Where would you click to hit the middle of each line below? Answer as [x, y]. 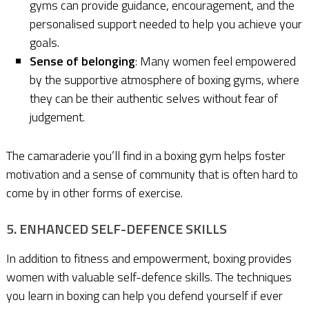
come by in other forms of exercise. [94, 192]
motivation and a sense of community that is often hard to [152, 174]
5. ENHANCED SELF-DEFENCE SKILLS [116, 228]
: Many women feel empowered [216, 61]
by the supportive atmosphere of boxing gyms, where [165, 80]
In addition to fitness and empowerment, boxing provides [149, 258]
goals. [45, 43]
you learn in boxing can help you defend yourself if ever [144, 295]
